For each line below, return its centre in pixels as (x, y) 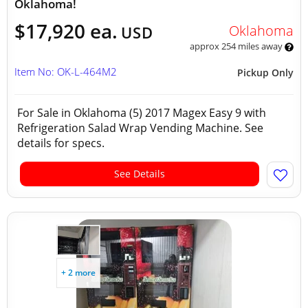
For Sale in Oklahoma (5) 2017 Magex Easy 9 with (142, 113)
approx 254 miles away (237, 46)
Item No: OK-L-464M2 (66, 71)
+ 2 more (78, 273)
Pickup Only (265, 73)
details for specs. (61, 143)
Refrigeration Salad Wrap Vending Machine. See (140, 128)
